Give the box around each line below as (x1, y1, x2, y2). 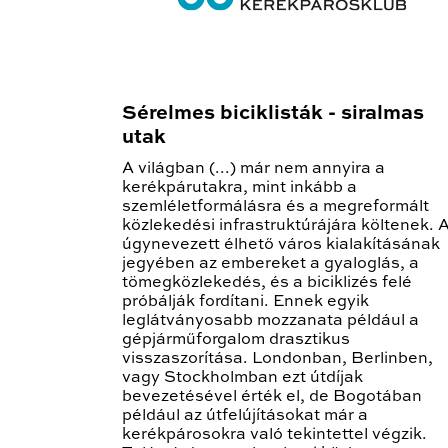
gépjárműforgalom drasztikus (122, 332, 350, 349)
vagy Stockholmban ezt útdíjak (122, 370, 363, 387)
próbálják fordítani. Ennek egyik (122, 294, 369, 311)
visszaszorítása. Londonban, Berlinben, (122, 351, 433, 368)
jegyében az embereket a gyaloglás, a (122, 256, 419, 273)
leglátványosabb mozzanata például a (122, 313, 419, 330)
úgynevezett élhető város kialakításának (122, 237, 440, 254)
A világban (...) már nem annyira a (122, 161, 385, 178)
